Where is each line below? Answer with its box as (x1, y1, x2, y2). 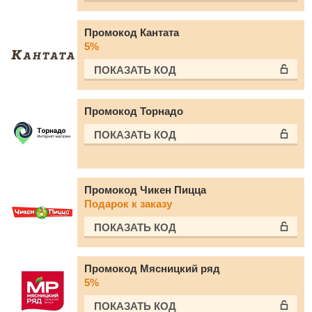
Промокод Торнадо (84, 105, 183, 117)
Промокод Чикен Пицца (84, 184, 206, 196)
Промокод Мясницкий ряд (84, 263, 220, 274)
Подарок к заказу (84, 198, 172, 210)
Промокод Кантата (84, 26, 179, 38)
